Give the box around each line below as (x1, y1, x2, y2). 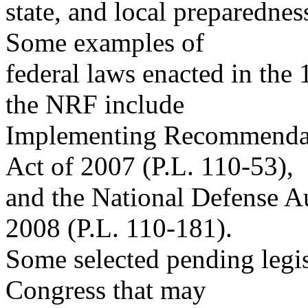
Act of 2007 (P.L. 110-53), (5, 151, 294, 181)
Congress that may (5, 275, 206, 305)
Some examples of (5, 27, 204, 57)
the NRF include (5, 89, 184, 119)
